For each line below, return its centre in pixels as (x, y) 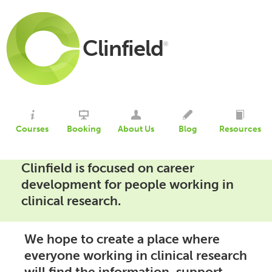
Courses (32, 129)
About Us (136, 129)
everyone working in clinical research (136, 255)
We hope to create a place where (122, 239)
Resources (240, 129)
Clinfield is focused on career (108, 168)
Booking (84, 129)
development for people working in (127, 184)
